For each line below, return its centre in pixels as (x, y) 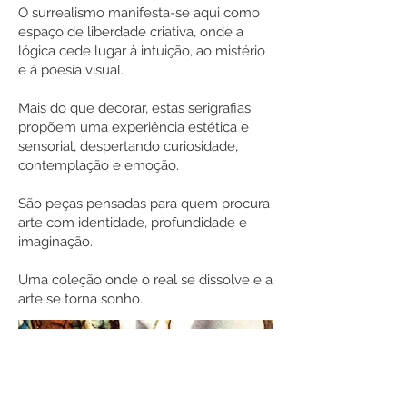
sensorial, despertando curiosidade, (128, 146)
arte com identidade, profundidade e (133, 223)
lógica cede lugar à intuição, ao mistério (142, 51)
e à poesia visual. (71, 70)
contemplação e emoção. (99, 165)
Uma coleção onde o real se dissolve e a (145, 280)
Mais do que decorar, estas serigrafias (134, 108)
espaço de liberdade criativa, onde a (131, 32)
